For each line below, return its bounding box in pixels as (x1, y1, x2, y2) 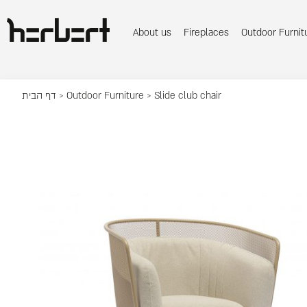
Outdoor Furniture (66, 89, 145, 103)
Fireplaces (184, 26, 230, 39)
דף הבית (22, 89, 57, 103)
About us (133, 26, 172, 39)
